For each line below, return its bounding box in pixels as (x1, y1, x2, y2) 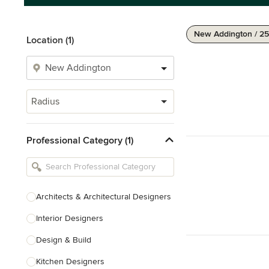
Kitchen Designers (36, 256, 104, 267)
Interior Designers (36, 213, 103, 223)
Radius (31, 95, 59, 107)
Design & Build (36, 235, 91, 245)
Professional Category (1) (26, 134, 133, 147)
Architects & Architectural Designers (36, 192, 171, 202)
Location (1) (26, 34, 74, 46)
